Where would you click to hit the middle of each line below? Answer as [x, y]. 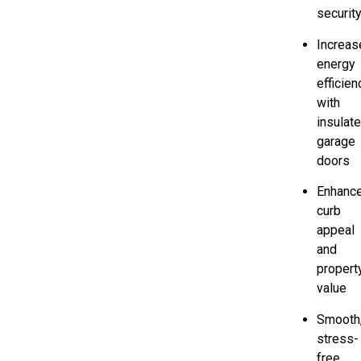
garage [336, 141]
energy [336, 64]
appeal [336, 230]
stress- [338, 338]
